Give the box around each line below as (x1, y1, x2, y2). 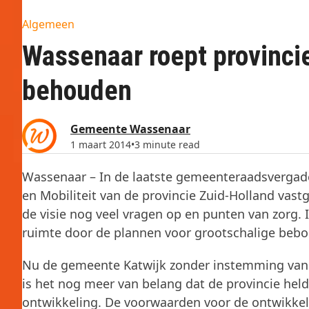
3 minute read (134, 137, 200, 151)
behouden (22, 74, 132, 107)
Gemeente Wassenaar (70, 121, 190, 137)
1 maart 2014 (70, 137, 131, 151)
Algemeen (22, 17, 74, 32)
